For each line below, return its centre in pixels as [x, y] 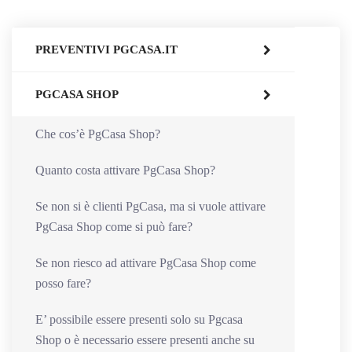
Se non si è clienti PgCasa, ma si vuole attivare [150, 206]
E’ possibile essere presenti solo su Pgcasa [139, 319]
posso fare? [63, 283]
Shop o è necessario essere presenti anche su [145, 339]
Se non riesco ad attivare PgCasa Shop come [146, 262]
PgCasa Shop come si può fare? [114, 226]
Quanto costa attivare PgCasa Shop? [125, 170]
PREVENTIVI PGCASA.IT [106, 49]
